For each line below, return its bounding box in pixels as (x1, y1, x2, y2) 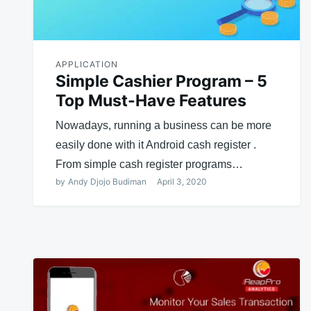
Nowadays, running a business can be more (56, 119, 271, 131)
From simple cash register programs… (56, 158, 243, 170)
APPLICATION (56, 58, 118, 69)
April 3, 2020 (157, 176, 207, 187)
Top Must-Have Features (56, 90, 246, 110)
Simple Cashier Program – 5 (56, 71, 267, 91)
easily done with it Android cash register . (56, 138, 256, 151)
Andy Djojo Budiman (68, 176, 146, 187)
